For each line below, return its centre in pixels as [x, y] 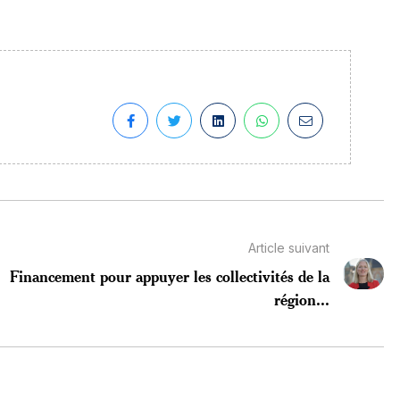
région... [301, 299]
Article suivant [288, 247]
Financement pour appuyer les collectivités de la [169, 275]
